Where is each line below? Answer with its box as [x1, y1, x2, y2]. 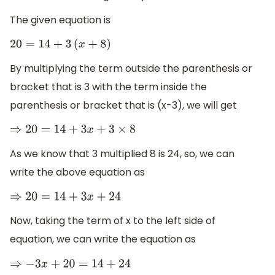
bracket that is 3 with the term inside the [10, 80, 207, 95]
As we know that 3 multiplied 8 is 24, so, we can [10, 147, 234, 161]
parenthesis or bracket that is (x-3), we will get [10, 98, 237, 113]
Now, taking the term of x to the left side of [10, 214, 215, 228]
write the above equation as [10, 165, 145, 180]
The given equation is [10, 12, 110, 27]
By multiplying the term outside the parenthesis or [10, 61, 252, 76]
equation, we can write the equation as [10, 232, 196, 247]
